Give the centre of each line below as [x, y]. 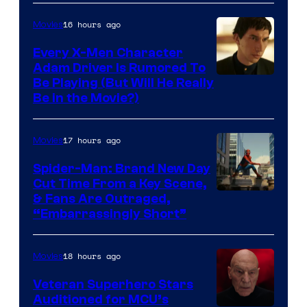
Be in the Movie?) [86, 98]
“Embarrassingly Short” [110, 213]
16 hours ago [92, 24]
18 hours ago [92, 256]
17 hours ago [92, 140]
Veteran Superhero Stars [113, 284]
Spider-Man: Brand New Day [122, 168]
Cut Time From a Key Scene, [120, 183]
